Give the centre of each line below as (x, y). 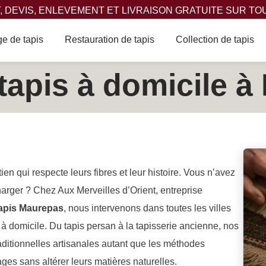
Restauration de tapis (109, 39)
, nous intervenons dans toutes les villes (147, 208)
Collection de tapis (215, 39)
